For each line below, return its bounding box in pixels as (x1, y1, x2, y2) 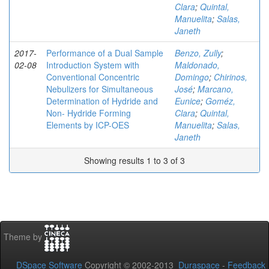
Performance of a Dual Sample (46, 47, 163, 59)
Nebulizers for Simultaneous (46, 83, 153, 95)
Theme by (4, 231, 44, 243)
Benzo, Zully (175, 47, 221, 59)
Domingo (175, 71, 209, 83)
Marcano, (198, 83, 234, 95)
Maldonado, (175, 59, 220, 71)
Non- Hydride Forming (46, 107, 131, 119)
